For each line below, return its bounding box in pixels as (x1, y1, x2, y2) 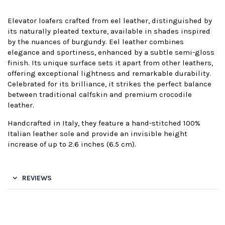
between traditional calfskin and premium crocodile (8, 89, 192, 99)
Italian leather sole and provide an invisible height (8, 129, 187, 138)
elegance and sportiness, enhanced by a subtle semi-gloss (8, 47, 214, 57)
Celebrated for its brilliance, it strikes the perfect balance (8, 79, 211, 88)
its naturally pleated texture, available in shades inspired (8, 26, 210, 36)
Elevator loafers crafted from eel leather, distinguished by (8, 16, 212, 25)
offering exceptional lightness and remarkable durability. (8, 68, 211, 78)
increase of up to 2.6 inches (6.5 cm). (8, 139, 136, 149)
